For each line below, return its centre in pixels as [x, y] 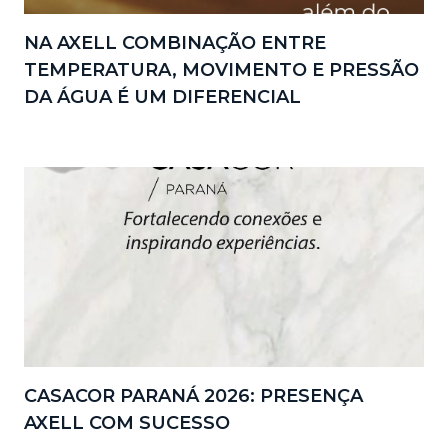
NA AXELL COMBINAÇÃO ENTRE [175, 42]
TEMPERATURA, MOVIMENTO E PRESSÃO [221, 69]
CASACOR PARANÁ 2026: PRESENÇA [193, 395]
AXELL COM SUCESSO [127, 422]
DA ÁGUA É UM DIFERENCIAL [162, 96]
